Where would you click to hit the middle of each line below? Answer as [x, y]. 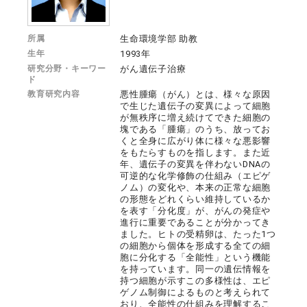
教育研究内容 [54, 94]
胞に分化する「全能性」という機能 [196, 258]
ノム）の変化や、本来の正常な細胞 [196, 188]
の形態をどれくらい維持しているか [196, 199]
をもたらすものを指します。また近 [196, 153]
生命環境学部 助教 [159, 39]
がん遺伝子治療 [153, 69]
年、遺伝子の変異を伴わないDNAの [195, 164]
